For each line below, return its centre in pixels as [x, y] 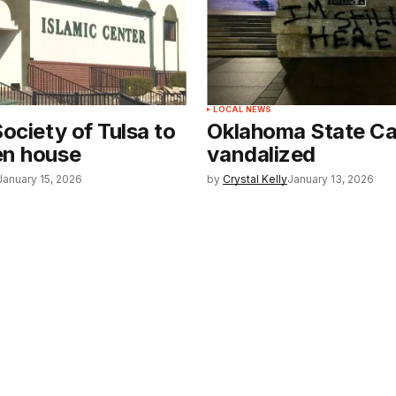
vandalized [261, 155]
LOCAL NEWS [243, 110]
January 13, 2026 [331, 179]
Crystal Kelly [255, 179]
